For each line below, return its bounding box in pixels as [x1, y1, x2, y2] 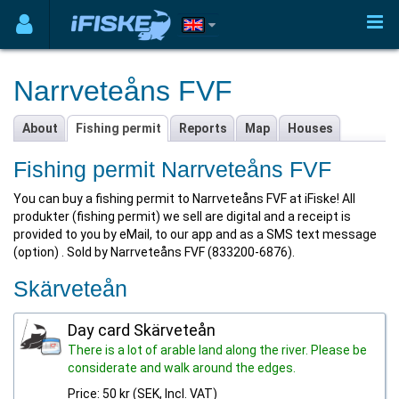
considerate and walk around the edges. [68, 361, 296, 375]
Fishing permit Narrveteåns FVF [13, 157, 331, 182]
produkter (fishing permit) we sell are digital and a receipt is [13, 209, 351, 224]
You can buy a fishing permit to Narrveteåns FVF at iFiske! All [13, 191, 355, 206]
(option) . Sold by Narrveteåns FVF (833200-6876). [13, 245, 295, 259]
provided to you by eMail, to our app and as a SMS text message [13, 227, 377, 241]
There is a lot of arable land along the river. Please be [68, 343, 367, 357]
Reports [179, 121, 227, 135]
